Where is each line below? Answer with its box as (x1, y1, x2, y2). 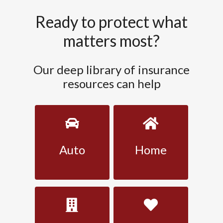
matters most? (63, 31, 160, 50)
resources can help (62, 76, 161, 91)
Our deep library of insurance (33, 62, 190, 77)
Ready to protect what (35, 12, 188, 31)
